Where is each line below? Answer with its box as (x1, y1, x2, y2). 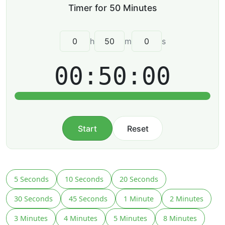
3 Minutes (14, 213, 48, 223)
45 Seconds (69, 193, 107, 203)
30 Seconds (14, 193, 53, 203)
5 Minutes (114, 213, 147, 223)
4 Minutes (64, 213, 97, 223)
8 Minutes (163, 213, 197, 223)
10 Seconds (65, 174, 103, 184)
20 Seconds (120, 174, 158, 184)
